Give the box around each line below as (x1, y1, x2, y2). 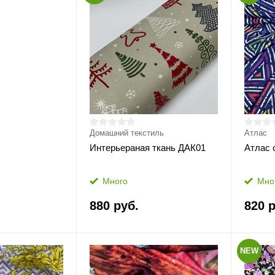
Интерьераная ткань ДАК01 (89, 142, 206, 153)
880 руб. (89, 199, 139, 212)
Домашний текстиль (89, 128, 164, 137)
